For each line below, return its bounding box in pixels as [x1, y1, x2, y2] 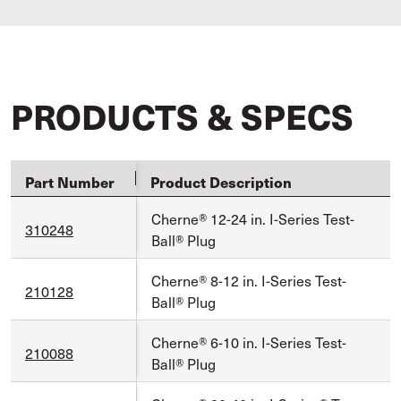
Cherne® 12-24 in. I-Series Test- [151, 207, 354, 229]
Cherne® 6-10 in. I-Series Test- [151, 330, 346, 353]
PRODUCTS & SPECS [11, 90, 354, 141]
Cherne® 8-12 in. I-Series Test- [151, 269, 346, 291]
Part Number [25, 170, 115, 192]
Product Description [150, 170, 292, 192]
